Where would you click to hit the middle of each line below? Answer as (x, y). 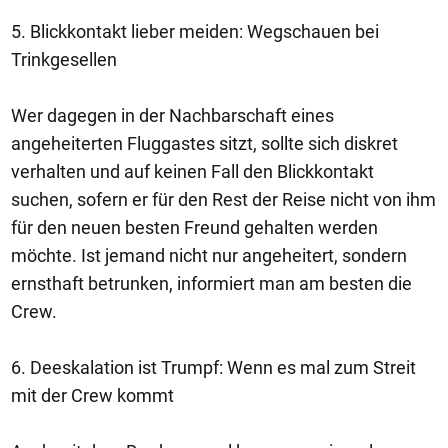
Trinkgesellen (64, 59)
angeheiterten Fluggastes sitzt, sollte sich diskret (204, 143)
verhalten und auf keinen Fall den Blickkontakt (192, 171)
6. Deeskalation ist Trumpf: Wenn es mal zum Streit (213, 367)
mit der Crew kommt (92, 395)
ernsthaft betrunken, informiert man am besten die (211, 283)
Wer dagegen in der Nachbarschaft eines (172, 115)
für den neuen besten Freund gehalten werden (194, 227)
